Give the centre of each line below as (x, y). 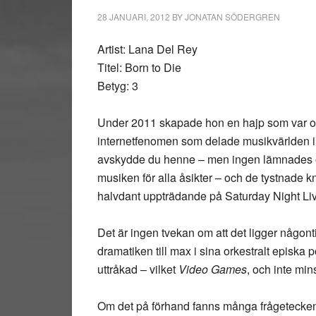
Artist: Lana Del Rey (147, 49)
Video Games (213, 269)
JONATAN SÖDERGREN (232, 17)
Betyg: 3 (118, 86)
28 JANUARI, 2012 (134, 17)
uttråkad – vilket (138, 269)
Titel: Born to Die (139, 67)
